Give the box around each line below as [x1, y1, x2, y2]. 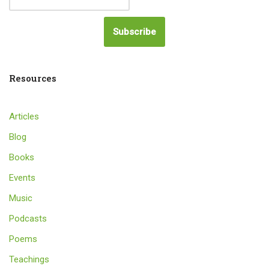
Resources [9, 72, 56, 85]
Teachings [9, 254, 49, 265]
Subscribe [113, 26, 156, 38]
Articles [9, 111, 39, 122]
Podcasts [9, 213, 47, 225]
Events [9, 172, 35, 184]
